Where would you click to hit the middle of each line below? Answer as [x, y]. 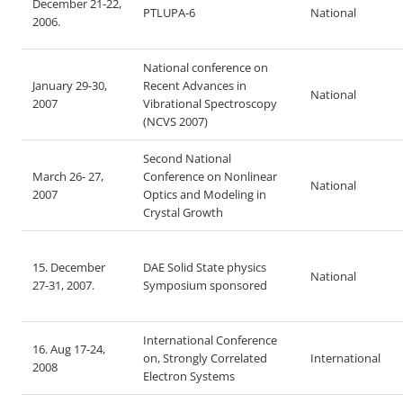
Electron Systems [189, 376]
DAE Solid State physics [205, 267]
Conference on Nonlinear [210, 176]
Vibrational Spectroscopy [210, 103]
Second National [187, 158]
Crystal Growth [183, 212]
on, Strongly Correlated [205, 358]
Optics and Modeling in [205, 194]
